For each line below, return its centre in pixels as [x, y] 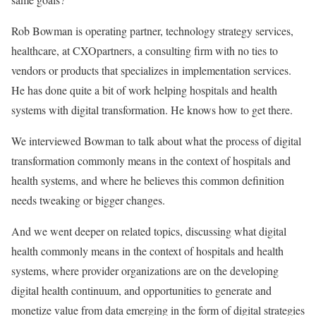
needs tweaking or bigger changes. [88, 200]
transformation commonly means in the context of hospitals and [151, 160]
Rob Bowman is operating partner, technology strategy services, [152, 31]
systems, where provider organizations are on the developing [145, 271]
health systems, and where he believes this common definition [148, 180]
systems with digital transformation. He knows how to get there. [152, 110]
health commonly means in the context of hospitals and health [147, 251]
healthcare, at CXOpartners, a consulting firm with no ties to [145, 50]
